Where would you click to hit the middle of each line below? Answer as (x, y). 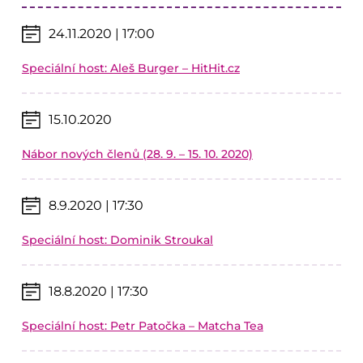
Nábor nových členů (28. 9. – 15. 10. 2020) (137, 154)
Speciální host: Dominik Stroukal (117, 240)
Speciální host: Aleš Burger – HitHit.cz (130, 68)
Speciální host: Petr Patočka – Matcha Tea (142, 326)
